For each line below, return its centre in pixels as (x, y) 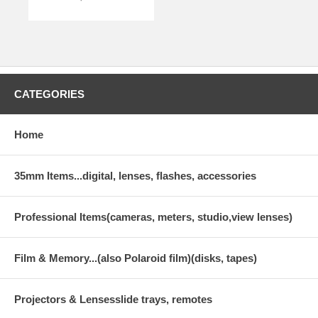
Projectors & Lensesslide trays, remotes (113, 299)
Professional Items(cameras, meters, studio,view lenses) (153, 216)
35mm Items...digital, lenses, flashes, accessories (135, 175)
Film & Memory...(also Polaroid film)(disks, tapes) (136, 258)
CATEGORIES (49, 94)
